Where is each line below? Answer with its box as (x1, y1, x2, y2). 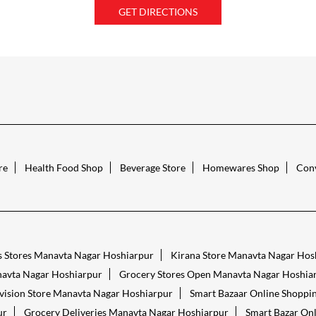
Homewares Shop (202, 162, 279, 174)
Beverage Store (119, 162, 186, 174)
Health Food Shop (24, 162, 103, 174)
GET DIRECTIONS (119, 6, 197, 18)
